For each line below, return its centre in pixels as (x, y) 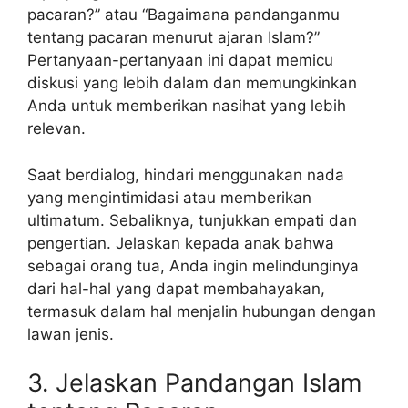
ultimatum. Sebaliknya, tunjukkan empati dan (192, 220)
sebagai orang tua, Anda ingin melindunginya (193, 265)
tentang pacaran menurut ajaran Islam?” (173, 38)
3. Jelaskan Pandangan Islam (194, 383)
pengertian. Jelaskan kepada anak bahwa (181, 243)
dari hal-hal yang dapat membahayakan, (176, 288)
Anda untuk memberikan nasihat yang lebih (187, 106)
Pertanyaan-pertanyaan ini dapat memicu (180, 61)
